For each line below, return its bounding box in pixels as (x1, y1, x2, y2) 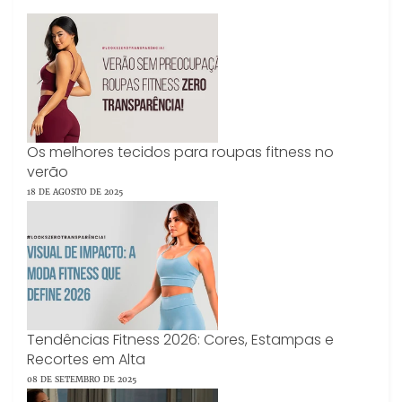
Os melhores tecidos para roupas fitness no (27, 142, 334, 163)
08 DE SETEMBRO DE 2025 (27, 373, 136, 384)
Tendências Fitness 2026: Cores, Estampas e (27, 328, 334, 350)
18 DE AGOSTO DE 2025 (27, 187, 123, 197)
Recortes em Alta (27, 348, 145, 370)
